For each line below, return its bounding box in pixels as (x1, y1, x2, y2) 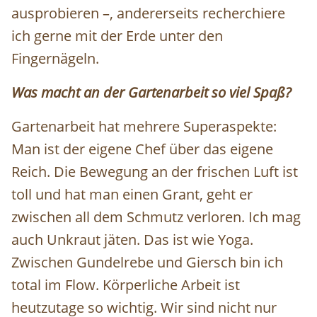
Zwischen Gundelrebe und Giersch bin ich (11, 253, 283, 272)
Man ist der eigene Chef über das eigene (11, 139, 273, 159)
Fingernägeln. (11, 49, 99, 69)
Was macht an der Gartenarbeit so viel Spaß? (11, 83, 292, 103)
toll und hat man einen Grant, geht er (11, 185, 253, 204)
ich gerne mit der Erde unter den (11, 26, 223, 46)
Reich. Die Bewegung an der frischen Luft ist (11, 162, 298, 182)
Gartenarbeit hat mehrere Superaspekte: (11, 117, 277, 137)
